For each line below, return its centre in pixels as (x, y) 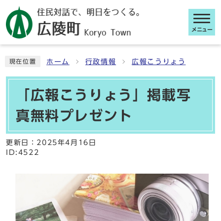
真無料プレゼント (74, 115)
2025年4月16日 (67, 143)
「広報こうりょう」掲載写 (104, 95)
